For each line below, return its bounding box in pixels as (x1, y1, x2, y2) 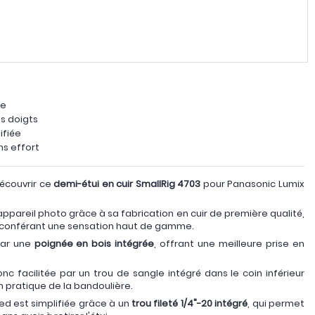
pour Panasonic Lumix (200, 176, 305, 191)
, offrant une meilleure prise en (154, 236, 305, 250)
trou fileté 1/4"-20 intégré (131, 296, 248, 310)
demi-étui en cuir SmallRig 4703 (53, 176, 201, 191)
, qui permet (247, 296, 305, 310)
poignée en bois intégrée (34, 236, 155, 250)
